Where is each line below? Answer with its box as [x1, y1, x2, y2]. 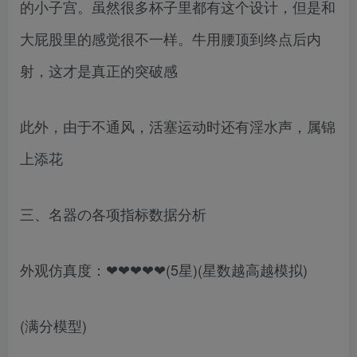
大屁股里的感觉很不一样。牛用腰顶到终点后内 [20, 28, 321, 49]
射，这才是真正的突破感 [20, 60, 178, 80]
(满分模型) [20, 315, 87, 335]
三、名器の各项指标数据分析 [20, 203, 206, 224]
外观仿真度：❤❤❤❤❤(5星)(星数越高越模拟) [20, 259, 308, 280]
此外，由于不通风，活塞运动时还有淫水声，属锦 [20, 116, 335, 136]
